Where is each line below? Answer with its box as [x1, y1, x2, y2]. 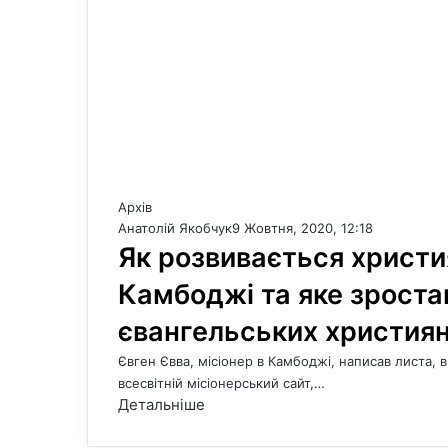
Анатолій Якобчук [118, 220, 232, 236]
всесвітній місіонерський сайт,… [118, 375, 325, 391]
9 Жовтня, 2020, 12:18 [232, 220, 373, 236]
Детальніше [118, 395, 205, 414]
